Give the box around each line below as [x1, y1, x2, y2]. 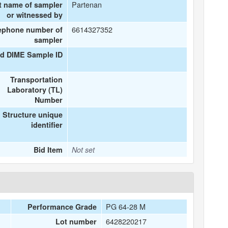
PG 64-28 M [106, 201, 146, 212]
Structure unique [3, 109, 63, 120]
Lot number [55, 216, 97, 226]
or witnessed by [7, 10, 63, 20]
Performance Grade [27, 202, 97, 212]
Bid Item [34, 145, 63, 155]
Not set [72, 145, 95, 155]
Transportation [10, 74, 63, 84]
